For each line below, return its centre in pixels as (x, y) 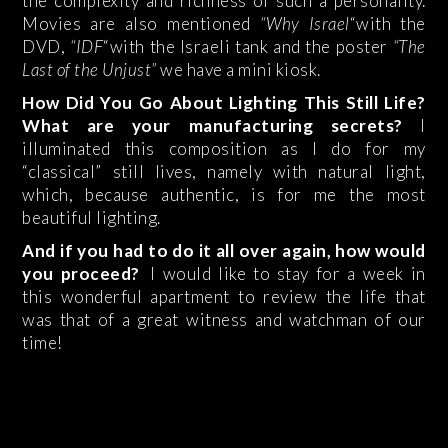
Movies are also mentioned (141, 24)
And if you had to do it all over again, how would (224, 251)
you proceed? (81, 274)
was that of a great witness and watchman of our (224, 320)
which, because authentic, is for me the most (224, 195)
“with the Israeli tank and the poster (248, 47)
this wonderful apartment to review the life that (224, 297)
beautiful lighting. (91, 218)
